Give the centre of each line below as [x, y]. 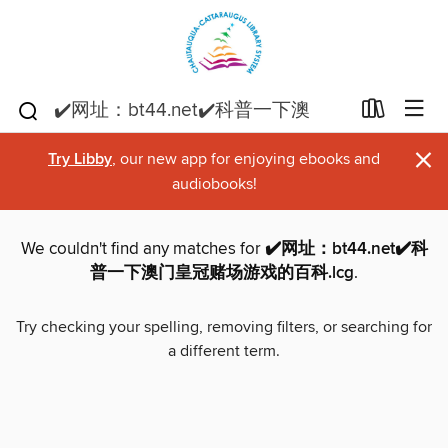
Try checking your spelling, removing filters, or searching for [224, 327]
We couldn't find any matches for [142, 249]
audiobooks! [214, 184]
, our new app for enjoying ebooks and [246, 159]
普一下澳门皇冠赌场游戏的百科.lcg [222, 273]
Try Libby [80, 159]
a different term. [224, 351]
